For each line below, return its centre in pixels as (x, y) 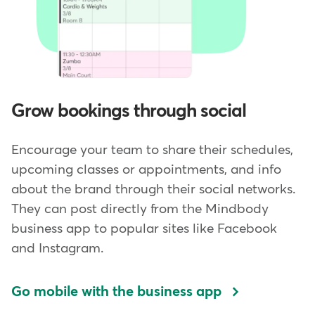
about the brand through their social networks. (153, 190)
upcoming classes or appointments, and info (146, 170)
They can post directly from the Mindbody (140, 210)
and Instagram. (57, 249)
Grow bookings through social (129, 112)
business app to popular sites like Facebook (144, 229)
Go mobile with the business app (116, 292)
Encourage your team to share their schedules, (152, 150)
